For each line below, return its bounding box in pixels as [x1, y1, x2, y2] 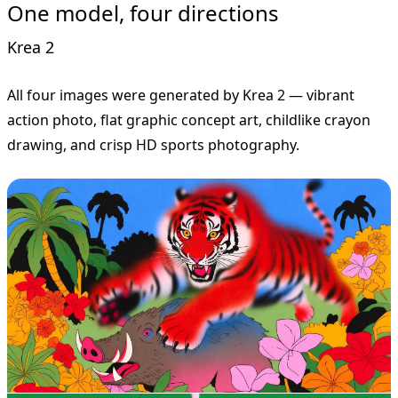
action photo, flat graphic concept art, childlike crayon [7, 109, 370, 130]
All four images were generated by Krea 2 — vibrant [7, 84, 354, 105]
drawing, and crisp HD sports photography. [7, 134, 299, 155]
